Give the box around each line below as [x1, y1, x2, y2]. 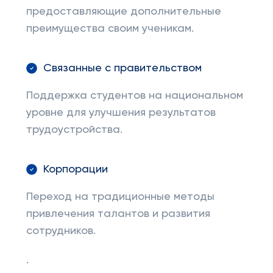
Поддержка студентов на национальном [26, 90, 243, 101]
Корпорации [43, 164, 108, 175]
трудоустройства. [26, 124, 122, 135]
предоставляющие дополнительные [26, 6, 221, 17]
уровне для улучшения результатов [26, 107, 216, 118]
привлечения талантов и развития [26, 208, 210, 219]
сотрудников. [26, 225, 96, 236]
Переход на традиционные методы [26, 191, 214, 202]
